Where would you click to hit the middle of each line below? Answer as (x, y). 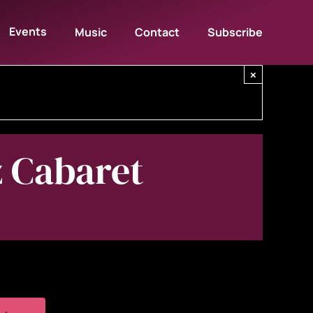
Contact (158, 32)
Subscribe (235, 32)
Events (28, 31)
